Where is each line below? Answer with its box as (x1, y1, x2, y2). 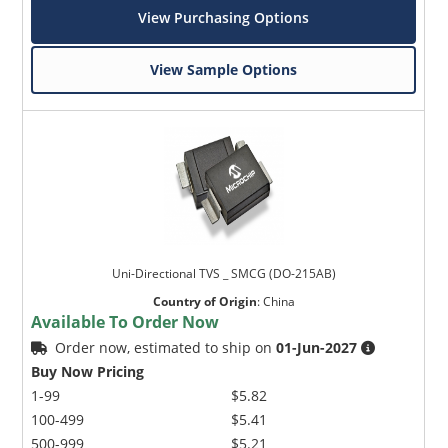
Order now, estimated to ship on (55, 338, 277, 358)
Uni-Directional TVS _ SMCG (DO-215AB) (111, 265, 336, 283)
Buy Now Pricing (31, 362, 145, 382)
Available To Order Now (31, 311, 220, 334)
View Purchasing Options (138, 8, 310, 28)
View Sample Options (150, 60, 298, 80)
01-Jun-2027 (276, 338, 358, 358)
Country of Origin (152, 293, 257, 311)
